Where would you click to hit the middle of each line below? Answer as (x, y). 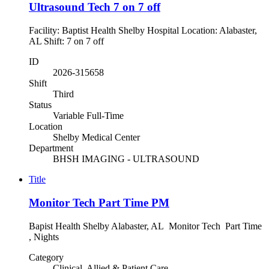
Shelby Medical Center (96, 138)
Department (51, 148)
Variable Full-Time (88, 116)
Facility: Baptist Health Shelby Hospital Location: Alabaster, (143, 31)
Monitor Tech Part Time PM (99, 202)
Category (46, 257)
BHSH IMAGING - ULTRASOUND (126, 159)
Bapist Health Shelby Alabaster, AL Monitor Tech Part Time (145, 226)
